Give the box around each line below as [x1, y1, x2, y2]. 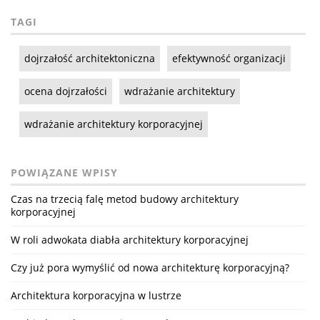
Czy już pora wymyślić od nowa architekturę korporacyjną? [11, 261, 289, 275]
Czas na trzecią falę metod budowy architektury [11, 192, 239, 206]
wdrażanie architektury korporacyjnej [24, 117, 203, 131]
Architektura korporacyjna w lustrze [11, 289, 181, 303]
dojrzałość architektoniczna [24, 51, 155, 66]
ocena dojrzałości [24, 84, 107, 99]
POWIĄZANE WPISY [11, 166, 118, 180]
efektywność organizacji [172, 51, 286, 66]
